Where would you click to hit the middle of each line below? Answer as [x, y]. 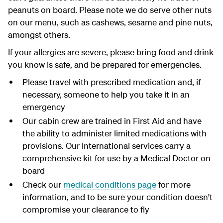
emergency [44, 107]
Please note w [105, 10]
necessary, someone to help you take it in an [106, 95]
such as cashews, [93, 22]
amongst [25, 35]
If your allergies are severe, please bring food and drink [111, 52]
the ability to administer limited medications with [114, 133]
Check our [43, 185]
